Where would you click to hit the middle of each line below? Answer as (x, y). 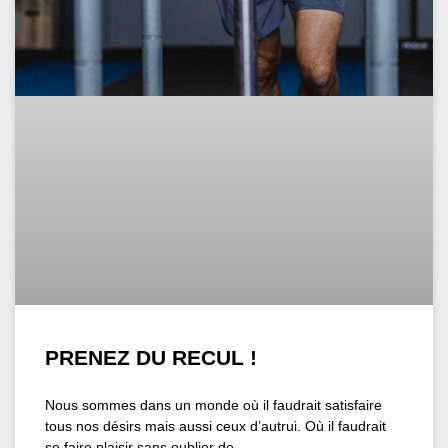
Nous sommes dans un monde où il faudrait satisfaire (213, 404)
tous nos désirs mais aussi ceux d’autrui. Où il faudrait (215, 425)
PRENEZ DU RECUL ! (151, 357)
